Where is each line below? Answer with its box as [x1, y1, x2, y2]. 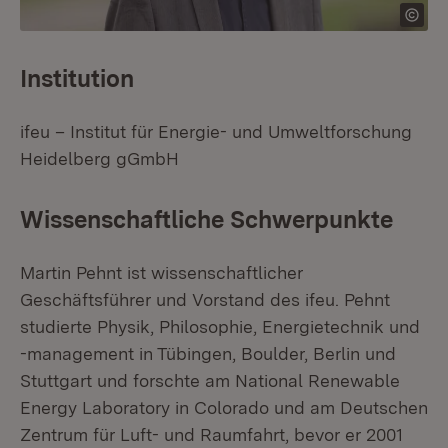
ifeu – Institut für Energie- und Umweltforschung [20, 121, 412, 142]
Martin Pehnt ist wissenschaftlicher [20, 262, 303, 283]
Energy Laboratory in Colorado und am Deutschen [20, 397, 428, 418]
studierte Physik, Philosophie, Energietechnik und [20, 316, 420, 337]
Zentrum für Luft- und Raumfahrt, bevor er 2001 [20, 424, 403, 445]
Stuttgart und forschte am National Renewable [20, 370, 400, 391]
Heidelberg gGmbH [20, 148, 179, 169]
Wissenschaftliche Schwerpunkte [20, 205, 393, 234]
